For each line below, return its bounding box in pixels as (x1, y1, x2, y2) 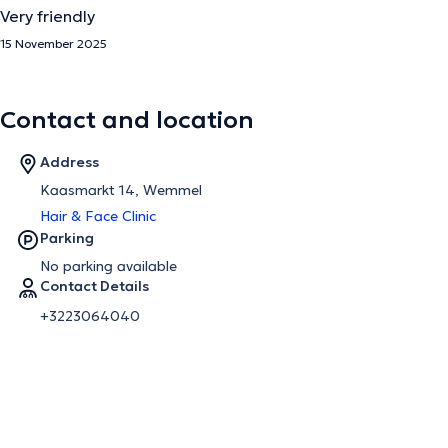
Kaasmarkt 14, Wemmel (40, 181, 202, 199)
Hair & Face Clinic (40, 207, 156, 225)
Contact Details (40, 277, 149, 295)
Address (40, 153, 99, 171)
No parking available (40, 257, 177, 275)
